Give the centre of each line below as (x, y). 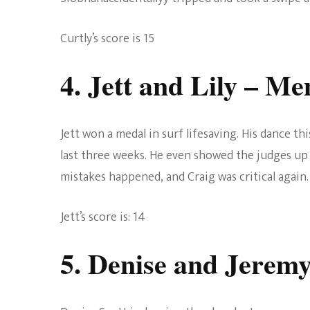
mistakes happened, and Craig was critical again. (184, 177)
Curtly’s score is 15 (107, 38)
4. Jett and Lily (149, 84)
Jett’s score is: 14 (103, 217)
